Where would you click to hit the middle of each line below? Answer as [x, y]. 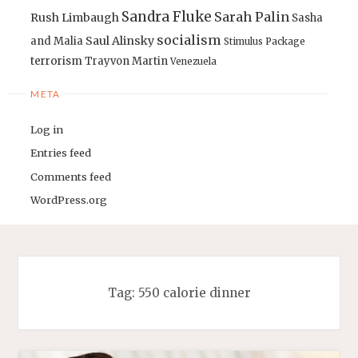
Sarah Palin [252, 16]
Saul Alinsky [120, 40]
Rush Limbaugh [75, 17]
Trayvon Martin [127, 61]
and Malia [57, 41]
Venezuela [194, 61]
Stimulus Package [265, 41]
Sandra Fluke [167, 16]
